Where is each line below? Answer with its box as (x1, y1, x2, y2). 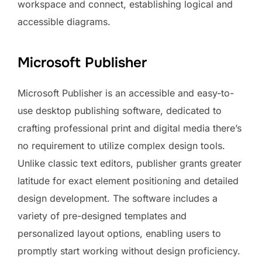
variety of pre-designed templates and (18, 209, 187, 222)
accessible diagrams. (18, 15, 111, 27)
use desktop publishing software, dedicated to (18, 104, 222, 116)
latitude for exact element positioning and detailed (18, 174, 239, 187)
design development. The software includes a (18, 192, 218, 204)
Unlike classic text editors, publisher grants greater (18, 157, 242, 169)
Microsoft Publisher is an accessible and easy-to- (18, 87, 234, 99)
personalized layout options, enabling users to (18, 227, 221, 239)
